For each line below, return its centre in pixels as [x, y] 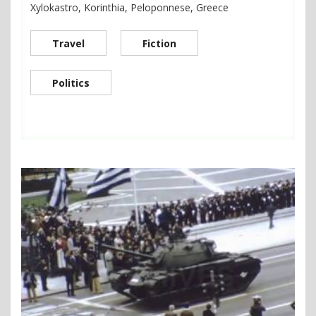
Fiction [159, 43]
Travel [68, 43]
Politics [71, 83]
